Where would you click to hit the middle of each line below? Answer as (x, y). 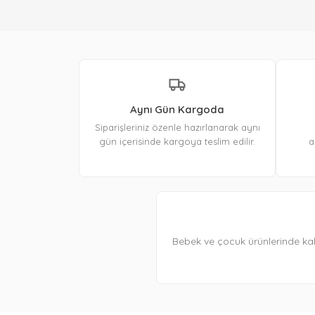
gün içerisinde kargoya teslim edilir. (177, 142)
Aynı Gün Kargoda (177, 110)
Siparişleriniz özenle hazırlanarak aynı (177, 128)
